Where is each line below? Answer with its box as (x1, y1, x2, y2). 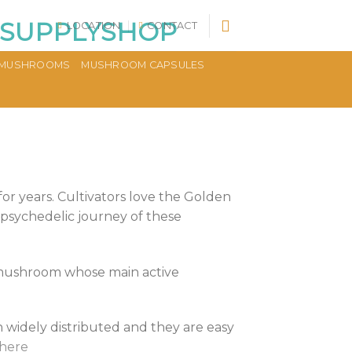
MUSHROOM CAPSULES (81, 59, 205, 71)
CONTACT (147, 19, 197, 31)
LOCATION (66, 19, 121, 31)
